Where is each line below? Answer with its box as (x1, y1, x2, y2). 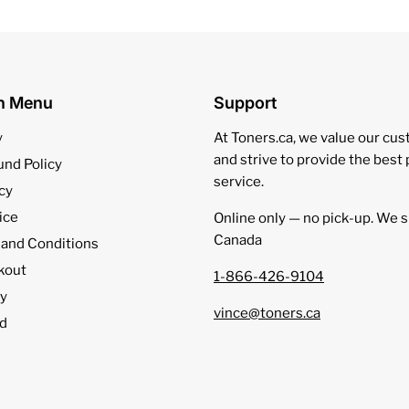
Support (214, 92, 277, 112)
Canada (214, 231, 262, 248)
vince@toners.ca (214, 304, 320, 321)
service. (214, 173, 264, 190)
